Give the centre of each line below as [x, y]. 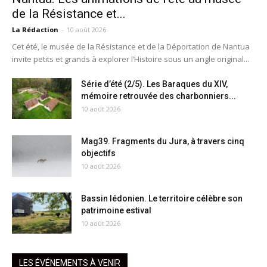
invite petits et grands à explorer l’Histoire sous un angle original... [131, 59]
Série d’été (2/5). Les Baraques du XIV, [154, 84]
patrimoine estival [116, 210]
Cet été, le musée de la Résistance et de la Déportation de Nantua [131, 46]
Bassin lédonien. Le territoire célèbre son [162, 198]
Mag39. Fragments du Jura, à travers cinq [163, 141]
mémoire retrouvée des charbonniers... [159, 96]
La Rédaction [35, 29]
